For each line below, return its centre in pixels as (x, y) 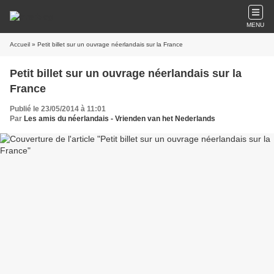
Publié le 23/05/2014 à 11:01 (58, 109)
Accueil (20, 44)
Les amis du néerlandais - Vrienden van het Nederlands (120, 119)
